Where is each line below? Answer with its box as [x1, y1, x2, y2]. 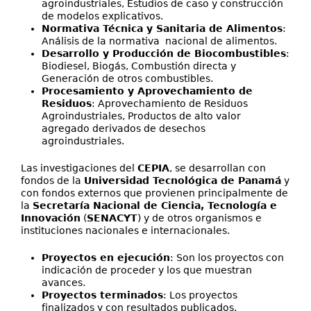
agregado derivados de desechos [42, 123, 205, 134]
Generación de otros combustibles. [42, 73, 213, 84]
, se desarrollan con [169, 162, 266, 174]
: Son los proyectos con [170, 252, 284, 263]
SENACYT [87, 212, 137, 224]
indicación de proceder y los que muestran [42, 264, 252, 276]
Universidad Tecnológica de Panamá [84, 175, 281, 186]
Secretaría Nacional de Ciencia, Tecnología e [33, 200, 277, 211]
